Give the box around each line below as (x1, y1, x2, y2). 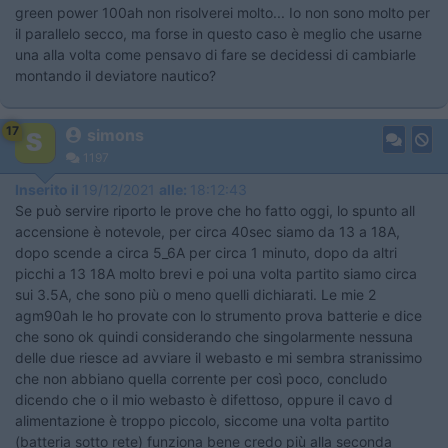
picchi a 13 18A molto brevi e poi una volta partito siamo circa (15, 265, 417, 282)
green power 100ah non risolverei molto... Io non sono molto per (15, 4, 430, 21)
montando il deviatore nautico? (15, 67, 220, 84)
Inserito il (15, 181, 82, 198)
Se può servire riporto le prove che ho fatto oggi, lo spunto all (15, 202, 415, 219)
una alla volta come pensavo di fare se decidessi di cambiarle (15, 46, 416, 63)
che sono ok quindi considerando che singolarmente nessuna (15, 328, 413, 345)
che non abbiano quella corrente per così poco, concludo (15, 370, 387, 387)
